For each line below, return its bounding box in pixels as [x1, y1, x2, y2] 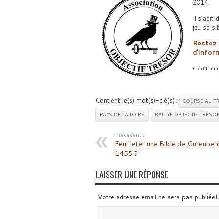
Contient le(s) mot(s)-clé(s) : [95, 96, 178, 105]
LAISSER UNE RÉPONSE [95, 168, 168, 181]
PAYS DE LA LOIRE [99, 111, 144, 118]
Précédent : [114, 131, 144, 139]
